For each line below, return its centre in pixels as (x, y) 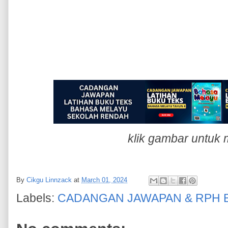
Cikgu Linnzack (49, 180)
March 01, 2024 (104, 180)
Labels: (37, 198)
